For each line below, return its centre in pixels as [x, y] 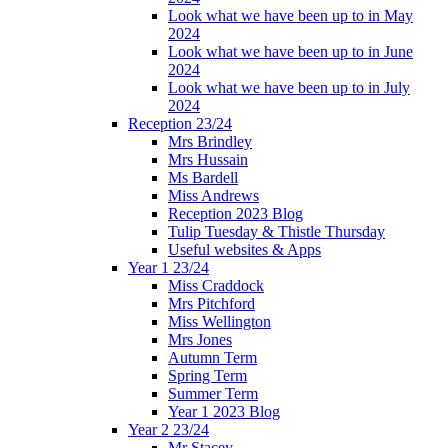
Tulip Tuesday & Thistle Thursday [276, 232]
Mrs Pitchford [211, 304]
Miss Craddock [216, 286]
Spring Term [207, 376]
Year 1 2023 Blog [224, 412]
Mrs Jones [200, 340]
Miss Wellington [219, 322]
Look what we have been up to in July [289, 88]
